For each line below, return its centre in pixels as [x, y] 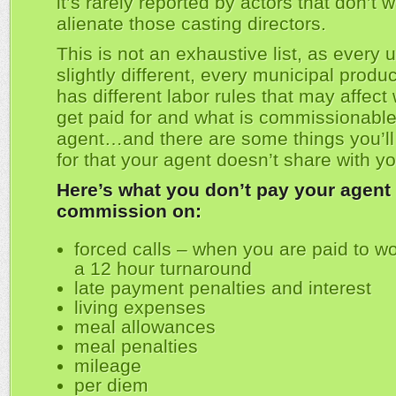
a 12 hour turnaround [163, 268]
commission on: [129, 211]
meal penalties [136, 346]
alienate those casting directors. [191, 23]
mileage [108, 366]
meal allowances [145, 327]
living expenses [140, 307]
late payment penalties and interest [223, 288]
